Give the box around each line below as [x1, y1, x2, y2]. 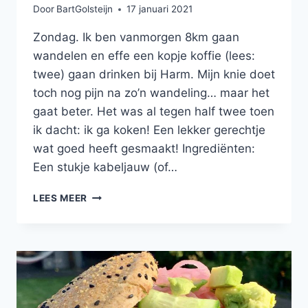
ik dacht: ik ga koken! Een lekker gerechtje [33, 123, 265, 137]
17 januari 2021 [126, 3, 193, 15]
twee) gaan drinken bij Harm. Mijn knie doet [33, 67, 275, 82]
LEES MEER [33, 192, 88, 204]
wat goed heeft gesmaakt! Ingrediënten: [33, 142, 255, 156]
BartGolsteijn [56, 3, 113, 15]
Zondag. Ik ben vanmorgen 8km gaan [33, 30, 239, 45]
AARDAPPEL [87, 261, 148, 273]
